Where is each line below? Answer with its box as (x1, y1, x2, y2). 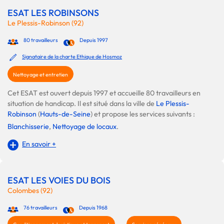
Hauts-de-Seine (40, 109, 90, 119)
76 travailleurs (23, 204, 58, 211)
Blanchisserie (7, 122, 49, 131)
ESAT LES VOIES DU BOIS (7, 174, 110, 186)
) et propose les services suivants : (90, 109, 195, 119)
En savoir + (22, 139, 56, 149)
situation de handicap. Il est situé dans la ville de (7, 99, 156, 108)
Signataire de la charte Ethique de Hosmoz (22, 53, 122, 60)
